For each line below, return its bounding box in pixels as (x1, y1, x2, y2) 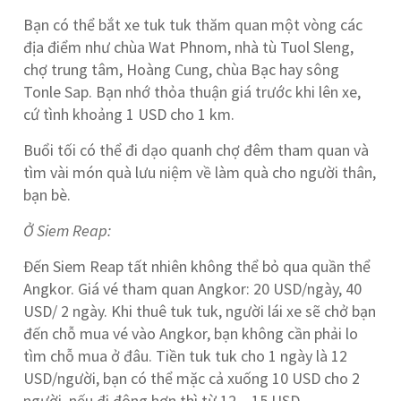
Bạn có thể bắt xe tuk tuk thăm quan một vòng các (23, 14, 363, 35)
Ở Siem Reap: (23, 220, 112, 241)
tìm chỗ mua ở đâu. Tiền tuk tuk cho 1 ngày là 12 (23, 346, 348, 366)
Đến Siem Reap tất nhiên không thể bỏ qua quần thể (23, 256, 371, 277)
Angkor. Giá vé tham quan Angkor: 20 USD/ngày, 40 (23, 278, 363, 299)
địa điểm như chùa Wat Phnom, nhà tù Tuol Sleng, (23, 37, 354, 57)
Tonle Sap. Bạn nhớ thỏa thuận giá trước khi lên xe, (23, 81, 362, 102)
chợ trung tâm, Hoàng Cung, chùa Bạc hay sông (23, 59, 340, 80)
